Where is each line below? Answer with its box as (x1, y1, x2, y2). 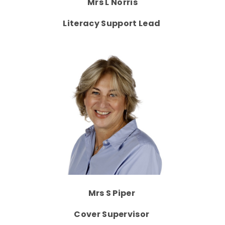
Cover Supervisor (74, 208, 151, 220)
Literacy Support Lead (63, 18, 162, 30)
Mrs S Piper (88, 187, 137, 199)
